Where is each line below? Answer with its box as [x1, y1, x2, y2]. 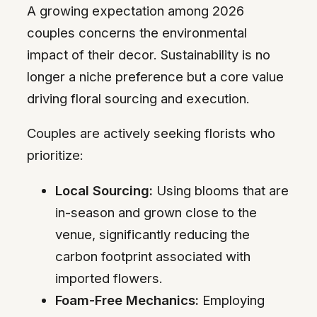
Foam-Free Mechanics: [55, 292, 199, 308]
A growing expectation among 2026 [27, 2, 244, 18]
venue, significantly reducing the [55, 226, 250, 242]
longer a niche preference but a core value [27, 68, 284, 84]
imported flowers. [55, 270, 163, 286]
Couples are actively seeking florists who [27, 125, 275, 142]
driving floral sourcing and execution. [27, 90, 250, 106]
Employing [199, 292, 265, 308]
